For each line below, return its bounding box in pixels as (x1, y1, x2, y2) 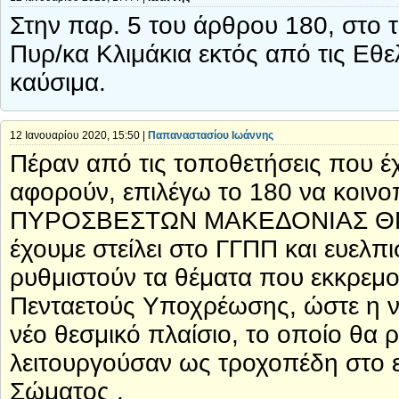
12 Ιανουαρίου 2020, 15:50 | (10, 130, 148, 142)
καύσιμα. (10, 69, 106, 97)
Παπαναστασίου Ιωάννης (148, 130, 273, 142)
